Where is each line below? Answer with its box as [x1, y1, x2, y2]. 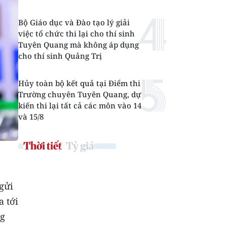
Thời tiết [23, 139, 62, 152]
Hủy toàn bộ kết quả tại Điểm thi [18, 78, 140, 88]
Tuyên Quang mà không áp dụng [18, 40, 139, 50]
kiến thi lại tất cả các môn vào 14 [18, 100, 141, 110]
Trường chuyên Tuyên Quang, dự [18, 89, 141, 99]
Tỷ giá [66, 139, 94, 152]
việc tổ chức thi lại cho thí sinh [18, 28, 135, 39]
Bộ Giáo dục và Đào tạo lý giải [18, 17, 130, 27]
